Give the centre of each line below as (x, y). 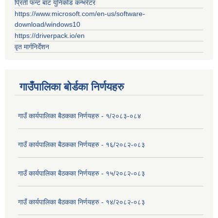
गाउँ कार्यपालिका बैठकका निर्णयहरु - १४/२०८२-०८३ (82, 202)
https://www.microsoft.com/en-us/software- (80, 14)
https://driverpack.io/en (50, 36)
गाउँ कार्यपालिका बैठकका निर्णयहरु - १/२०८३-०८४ (80, 116)
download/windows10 (47, 25)
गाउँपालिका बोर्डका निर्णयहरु (72, 87)
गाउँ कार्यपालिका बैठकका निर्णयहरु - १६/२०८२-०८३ (82, 145)
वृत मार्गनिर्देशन (32, 47)
